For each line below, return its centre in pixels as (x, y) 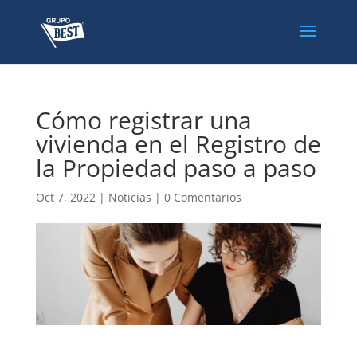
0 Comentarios (202, 197)
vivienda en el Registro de (178, 144)
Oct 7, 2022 (65, 197)
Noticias (129, 197)
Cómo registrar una (143, 120)
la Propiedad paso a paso (176, 168)
